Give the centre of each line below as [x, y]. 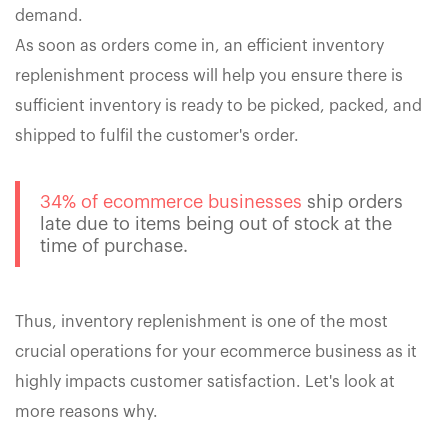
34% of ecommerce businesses [171, 202]
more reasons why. [86, 412]
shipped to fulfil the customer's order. [157, 136]
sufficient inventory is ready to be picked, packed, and [218, 106]
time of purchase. [114, 246]
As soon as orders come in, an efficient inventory [199, 46]
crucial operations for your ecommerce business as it [216, 352]
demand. [49, 16]
